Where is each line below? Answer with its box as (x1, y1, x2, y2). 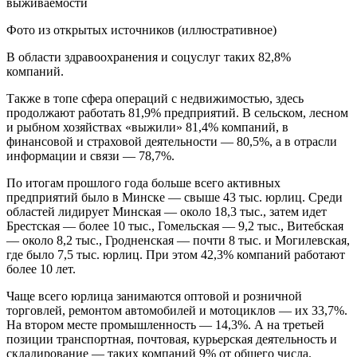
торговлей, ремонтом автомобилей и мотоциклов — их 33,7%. (6, 303, 347, 317)
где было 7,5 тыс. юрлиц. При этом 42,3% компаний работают (6, 247, 345, 261)
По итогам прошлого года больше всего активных (6, 175, 280, 190)
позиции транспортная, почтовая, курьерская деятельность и (6, 331, 337, 346)
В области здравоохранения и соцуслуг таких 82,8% (6, 49, 291, 64)
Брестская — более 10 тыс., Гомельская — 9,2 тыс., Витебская (6, 218, 343, 233)
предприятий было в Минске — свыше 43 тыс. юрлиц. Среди (6, 190, 343, 204)
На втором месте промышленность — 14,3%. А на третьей (6, 317, 324, 331)
